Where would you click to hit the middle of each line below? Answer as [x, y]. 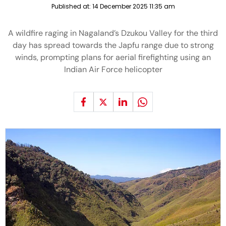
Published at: [72, 6]
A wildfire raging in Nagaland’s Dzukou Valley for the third [113, 33]
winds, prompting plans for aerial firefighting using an [113, 57]
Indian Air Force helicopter [113, 69]
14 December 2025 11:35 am [133, 6]
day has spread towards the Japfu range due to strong [113, 45]
